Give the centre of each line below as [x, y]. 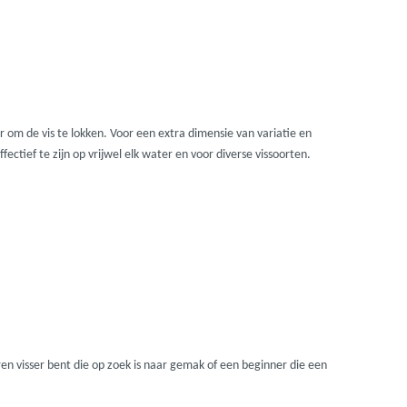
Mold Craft [178, 115]
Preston [168, 284]
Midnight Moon [192, 59]
